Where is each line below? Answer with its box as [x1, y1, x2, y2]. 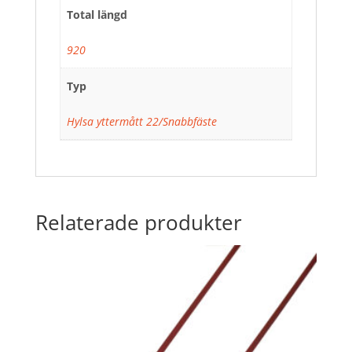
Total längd [67, 6, 127, 22]
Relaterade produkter [35, 208, 242, 237]
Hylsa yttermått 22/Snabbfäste [67, 113, 217, 129]
